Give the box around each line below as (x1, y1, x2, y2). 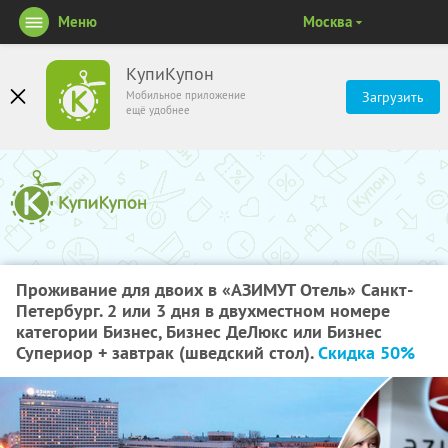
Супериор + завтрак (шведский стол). (16, 341, 318, 364)
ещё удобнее (126, 103, 190, 117)
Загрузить (362, 88, 424, 106)
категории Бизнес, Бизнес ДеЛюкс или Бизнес (16, 320, 382, 343)
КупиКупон (126, 63, 214, 85)
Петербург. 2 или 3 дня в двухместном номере (16, 299, 390, 322)
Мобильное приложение (126, 88, 246, 102)
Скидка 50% (318, 341, 415, 364)
